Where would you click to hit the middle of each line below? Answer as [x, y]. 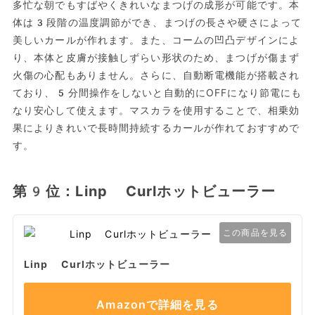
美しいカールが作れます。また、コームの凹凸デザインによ [156, 40]
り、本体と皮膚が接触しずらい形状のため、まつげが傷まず [156, 58]
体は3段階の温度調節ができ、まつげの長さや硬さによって [157, 23]
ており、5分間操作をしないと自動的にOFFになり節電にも [157, 93]
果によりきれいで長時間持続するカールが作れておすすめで [156, 128]
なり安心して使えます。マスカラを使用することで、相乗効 [156, 111]
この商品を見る [256, 233]
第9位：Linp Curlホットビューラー [144, 192]
